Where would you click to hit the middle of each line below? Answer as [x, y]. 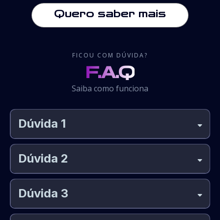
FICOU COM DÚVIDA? [110, 55]
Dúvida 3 [43, 193]
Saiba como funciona [110, 88]
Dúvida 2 [43, 159]
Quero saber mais [110, 14]
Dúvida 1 [42, 124]
